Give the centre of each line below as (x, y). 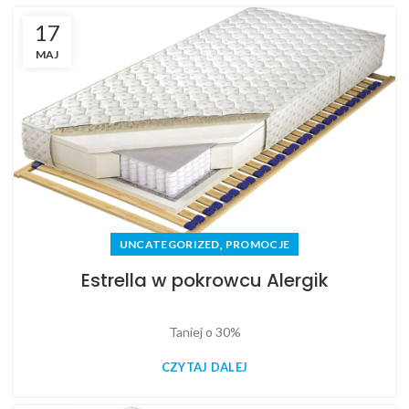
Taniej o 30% (204, 331)
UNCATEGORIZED (169, 244)
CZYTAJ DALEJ (204, 367)
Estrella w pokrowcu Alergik (204, 280)
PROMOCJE (257, 244)
